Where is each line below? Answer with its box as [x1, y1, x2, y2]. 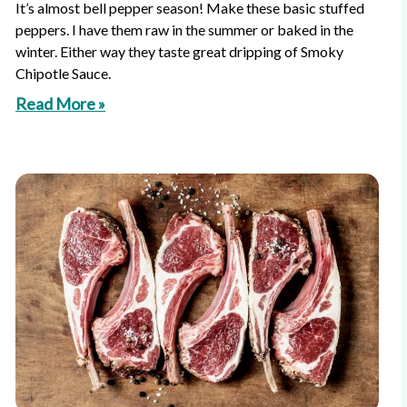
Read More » [15, 94, 105, 114]
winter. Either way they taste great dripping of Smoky [15, 43, 343, 60]
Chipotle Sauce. [15, 65, 111, 82]
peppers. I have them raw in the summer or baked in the [15, 21, 353, 38]
